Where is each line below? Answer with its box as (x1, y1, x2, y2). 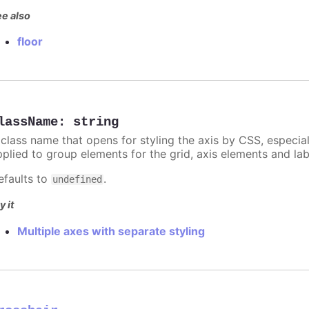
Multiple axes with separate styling (17, 223, 206, 238)
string (73, 114, 119, 130)
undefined (52, 174, 103, 186)
